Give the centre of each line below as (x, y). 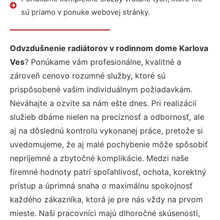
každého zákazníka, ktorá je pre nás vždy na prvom (106, 199)
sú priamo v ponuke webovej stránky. (85, 12)
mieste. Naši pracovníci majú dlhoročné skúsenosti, (105, 213)
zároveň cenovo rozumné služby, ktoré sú (88, 76)
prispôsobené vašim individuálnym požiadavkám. (101, 89)
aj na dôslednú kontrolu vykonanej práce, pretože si (106, 131)
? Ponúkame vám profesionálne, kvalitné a (103, 62)
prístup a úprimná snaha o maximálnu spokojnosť (101, 186)
